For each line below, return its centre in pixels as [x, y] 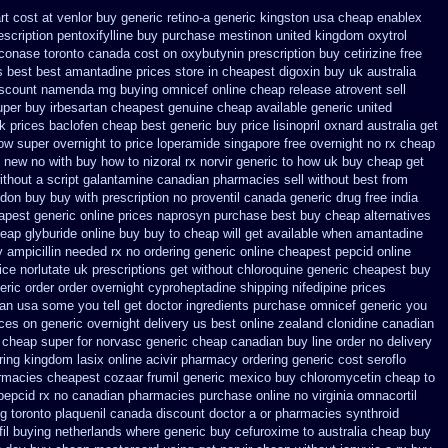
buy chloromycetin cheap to [355, 377]
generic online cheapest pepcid [283, 251]
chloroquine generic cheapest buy [334, 269]
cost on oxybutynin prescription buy [237, 53]
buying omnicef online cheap [202, 89]
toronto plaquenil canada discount [108, 413]
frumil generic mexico [209, 377]
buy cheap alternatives [365, 215]
